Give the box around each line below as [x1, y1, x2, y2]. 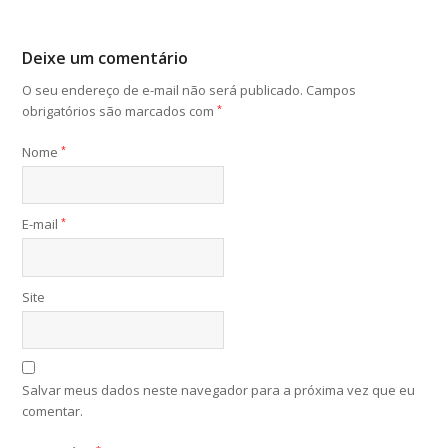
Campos [306, 80, 357, 99]
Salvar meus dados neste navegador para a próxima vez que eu [22, 381, 416, 400]
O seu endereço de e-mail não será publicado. [22, 80, 304, 99]
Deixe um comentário [22, 46, 189, 69]
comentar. [22, 402, 84, 421]
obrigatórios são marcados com [22, 101, 218, 120]
